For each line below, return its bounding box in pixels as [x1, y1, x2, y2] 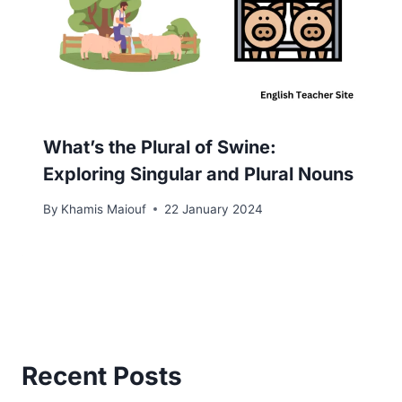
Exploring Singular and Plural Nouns [43, 163, 354, 185]
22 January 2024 [164, 201, 264, 216]
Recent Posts [22, 361, 182, 392]
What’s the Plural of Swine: [43, 136, 276, 158]
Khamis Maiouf [61, 201, 147, 216]
